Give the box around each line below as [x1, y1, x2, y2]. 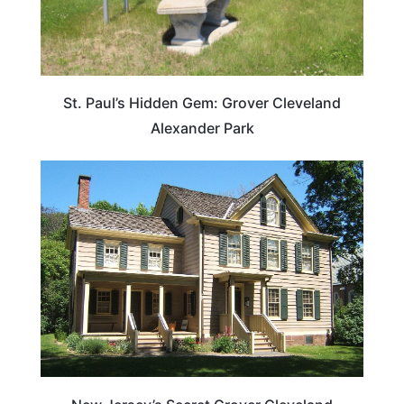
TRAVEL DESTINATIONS [219, 170, 350, 186]
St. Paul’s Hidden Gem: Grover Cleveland [63, 93, 341, 112]
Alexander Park [150, 118, 254, 137]
